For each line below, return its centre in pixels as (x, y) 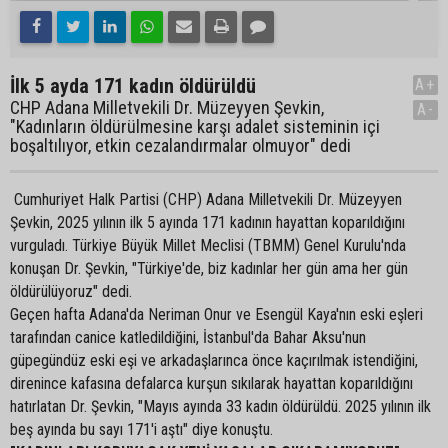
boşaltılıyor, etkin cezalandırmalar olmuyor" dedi (180, 145)
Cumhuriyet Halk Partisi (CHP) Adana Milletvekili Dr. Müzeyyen (206, 199)
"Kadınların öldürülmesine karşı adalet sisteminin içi (195, 126)
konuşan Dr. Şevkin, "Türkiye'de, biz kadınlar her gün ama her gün (209, 268)
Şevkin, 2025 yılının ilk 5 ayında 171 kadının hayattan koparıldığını (207, 222)
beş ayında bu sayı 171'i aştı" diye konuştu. (141, 429)
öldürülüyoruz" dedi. (71, 291)
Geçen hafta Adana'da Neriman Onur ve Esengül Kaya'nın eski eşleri (216, 314)
